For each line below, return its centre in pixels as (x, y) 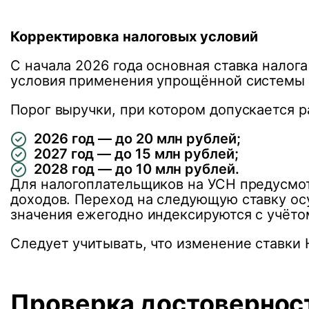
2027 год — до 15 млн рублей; (136, 153)
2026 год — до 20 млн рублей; (137, 138)
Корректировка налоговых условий (134, 36)
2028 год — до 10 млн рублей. (137, 169)
